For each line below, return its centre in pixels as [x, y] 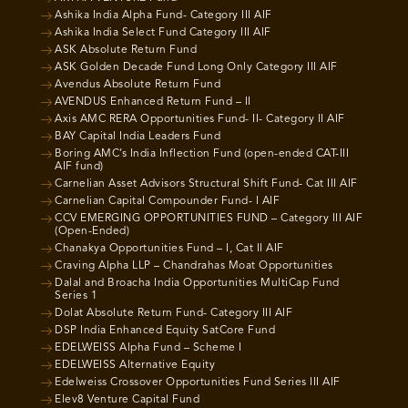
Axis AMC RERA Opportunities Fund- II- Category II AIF [200, 120]
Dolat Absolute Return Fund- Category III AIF [173, 314]
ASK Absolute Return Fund [126, 51]
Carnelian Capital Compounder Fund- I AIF [167, 202]
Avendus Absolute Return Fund [138, 85]
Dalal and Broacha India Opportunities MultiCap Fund [197, 284]
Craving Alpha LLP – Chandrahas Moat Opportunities [194, 266]
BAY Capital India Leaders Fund [138, 137]
